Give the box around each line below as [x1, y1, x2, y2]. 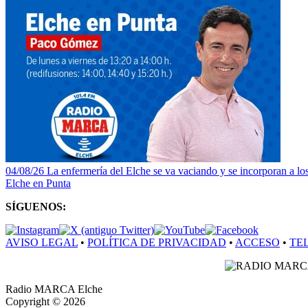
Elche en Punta [5, 177, 71, 189]
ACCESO [235, 236, 280, 248]
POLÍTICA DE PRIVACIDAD [87, 236, 226, 248]
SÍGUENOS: [5, 200, 66, 212]
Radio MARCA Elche [5, 283, 102, 295]
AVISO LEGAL [5, 236, 78, 248]
